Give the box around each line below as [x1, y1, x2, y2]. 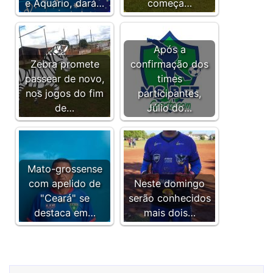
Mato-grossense [27, 163, 102, 175]
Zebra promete [30, 58, 99, 70]
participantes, [137, 87, 202, 99]
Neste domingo [134, 177, 205, 190]
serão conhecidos [128, 192, 211, 204]
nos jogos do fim [26, 87, 104, 99]
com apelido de [29, 177, 101, 190]
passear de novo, [24, 73, 105, 85]
